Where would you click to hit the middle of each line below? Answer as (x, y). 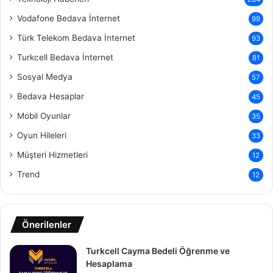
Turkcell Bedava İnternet (65, 57)
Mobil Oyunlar (44, 115)
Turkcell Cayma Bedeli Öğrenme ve (158, 250)
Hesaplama (109, 263)
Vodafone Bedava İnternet (69, 18)
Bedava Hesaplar (51, 96)
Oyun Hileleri (42, 135)
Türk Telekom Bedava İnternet (76, 37)
